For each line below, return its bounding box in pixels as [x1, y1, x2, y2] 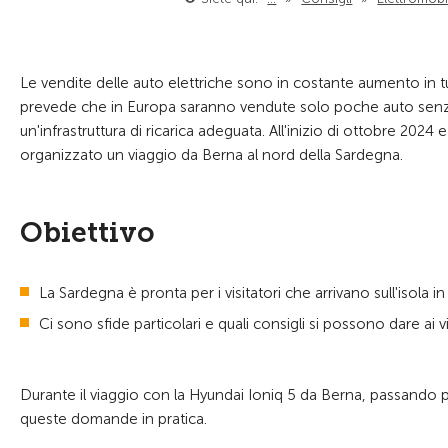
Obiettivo [20, 216, 155, 249]
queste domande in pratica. [20, 410, 207, 428]
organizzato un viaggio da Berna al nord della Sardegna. [20, 146, 403, 164]
